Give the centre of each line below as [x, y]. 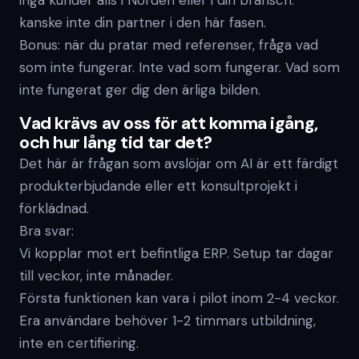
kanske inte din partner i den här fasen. [143, 22]
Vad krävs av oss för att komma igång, [169, 123]
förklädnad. [54, 208]
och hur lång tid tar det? [116, 142]
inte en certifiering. [79, 343]
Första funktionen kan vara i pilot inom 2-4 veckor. [179, 298]
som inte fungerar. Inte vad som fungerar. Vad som [179, 67]
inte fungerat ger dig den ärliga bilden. [140, 90]
